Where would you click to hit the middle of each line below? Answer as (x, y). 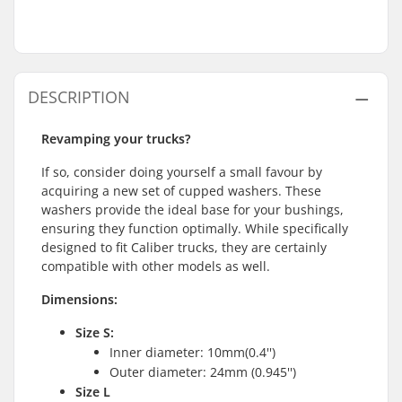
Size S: (95, 332)
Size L (93, 392)
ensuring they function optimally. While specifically (195, 228)
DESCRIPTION (79, 97)
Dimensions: (79, 299)
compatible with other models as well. (156, 266)
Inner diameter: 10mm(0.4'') (192, 352)
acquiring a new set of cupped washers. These (181, 191)
